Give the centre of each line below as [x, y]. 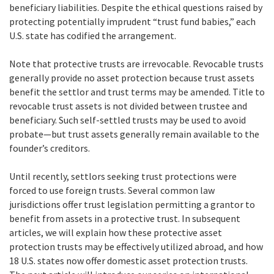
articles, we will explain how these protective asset [116, 232]
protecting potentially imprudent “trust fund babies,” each [132, 21]
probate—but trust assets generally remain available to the [134, 134]
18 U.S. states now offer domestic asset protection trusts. [128, 260]
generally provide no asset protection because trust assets [132, 77]
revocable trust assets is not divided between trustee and [128, 106]
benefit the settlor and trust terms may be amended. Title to [137, 91]
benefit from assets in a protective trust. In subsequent [125, 218]
